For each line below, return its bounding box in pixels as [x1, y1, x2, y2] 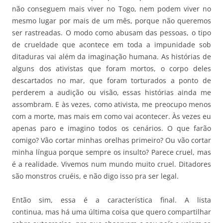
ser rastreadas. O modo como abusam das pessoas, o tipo [12, 27, 211, 37]
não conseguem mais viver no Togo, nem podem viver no [12, 3, 211, 13]
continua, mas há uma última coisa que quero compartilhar [12, 207, 211, 217]
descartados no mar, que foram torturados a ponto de [12, 75, 211, 85]
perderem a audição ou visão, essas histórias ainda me [12, 87, 211, 97]
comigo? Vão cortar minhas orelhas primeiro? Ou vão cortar [12, 135, 211, 145]
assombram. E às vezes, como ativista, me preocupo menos [12, 99, 211, 109]
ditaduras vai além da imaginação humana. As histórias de [12, 51, 211, 61]
